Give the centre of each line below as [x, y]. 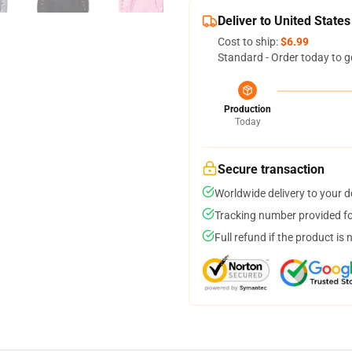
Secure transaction [271, 169]
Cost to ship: [249, 42]
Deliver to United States [284, 21]
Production [247, 109]
